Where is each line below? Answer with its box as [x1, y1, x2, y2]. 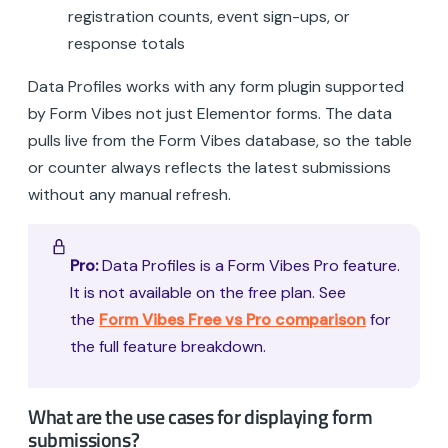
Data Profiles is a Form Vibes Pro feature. [98, 255, 400, 277]
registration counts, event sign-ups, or [68, 6, 350, 28]
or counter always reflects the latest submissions [28, 157, 391, 179]
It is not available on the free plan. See [70, 282, 346, 304]
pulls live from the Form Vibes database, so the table [28, 130, 412, 152]
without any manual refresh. [28, 184, 231, 206]
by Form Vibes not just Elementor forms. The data [28, 103, 392, 125]
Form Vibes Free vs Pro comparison [99, 309, 366, 331]
